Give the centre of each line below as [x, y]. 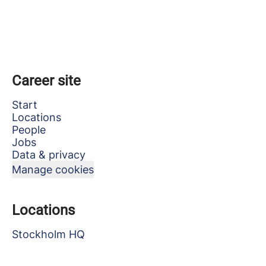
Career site [46, 81]
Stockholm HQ [48, 234]
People [29, 130]
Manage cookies [53, 170]
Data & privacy [49, 155]
